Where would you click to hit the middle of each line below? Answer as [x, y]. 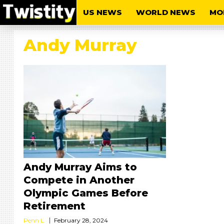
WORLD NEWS [166, 12]
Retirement [54, 206]
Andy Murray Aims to [80, 167]
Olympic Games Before [86, 193]
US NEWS [102, 12]
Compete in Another [79, 180]
